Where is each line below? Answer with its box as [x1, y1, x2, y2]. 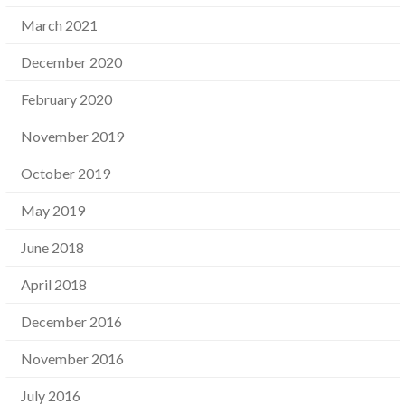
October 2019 [21, 165, 110, 183]
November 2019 [21, 127, 124, 146]
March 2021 [21, 16, 98, 34]
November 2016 [21, 350, 124, 368]
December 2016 [21, 313, 122, 331]
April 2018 [21, 276, 87, 294]
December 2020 [21, 53, 122, 71]
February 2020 [21, 90, 112, 108]
